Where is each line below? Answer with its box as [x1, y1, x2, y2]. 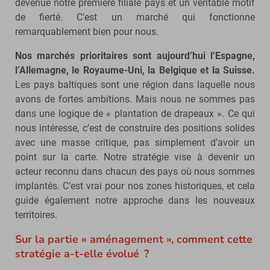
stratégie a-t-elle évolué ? [15, 246, 149, 261]
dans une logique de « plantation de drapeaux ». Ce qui [15, 107, 255, 119]
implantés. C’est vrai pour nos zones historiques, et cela [15, 180, 255, 192]
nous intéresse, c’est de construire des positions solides [15, 122, 255, 134]
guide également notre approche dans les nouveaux [15, 194, 255, 206]
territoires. [15, 209, 57, 221]
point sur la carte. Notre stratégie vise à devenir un [15, 151, 255, 163]
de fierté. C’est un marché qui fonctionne [15, 11, 255, 23]
